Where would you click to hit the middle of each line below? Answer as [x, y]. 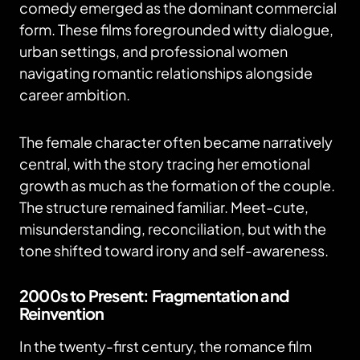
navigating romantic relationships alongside [166, 73]
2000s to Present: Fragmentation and [154, 295]
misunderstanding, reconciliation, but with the [173, 229]
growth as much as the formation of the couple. [177, 185]
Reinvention [62, 313]
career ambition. [75, 94]
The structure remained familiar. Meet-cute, [164, 207]
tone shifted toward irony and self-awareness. [174, 250]
